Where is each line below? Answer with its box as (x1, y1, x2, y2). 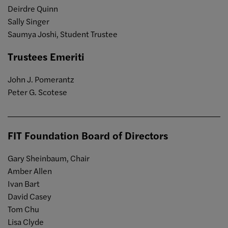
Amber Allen (8, 164, 53, 177)
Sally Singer (8, 15, 49, 27)
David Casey (8, 190, 51, 202)
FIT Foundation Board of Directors (8, 127, 168, 142)
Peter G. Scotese (8, 86, 67, 98)
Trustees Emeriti (8, 49, 84, 64)
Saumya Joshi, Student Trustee (8, 28, 118, 40)
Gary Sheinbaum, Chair (8, 152, 90, 164)
